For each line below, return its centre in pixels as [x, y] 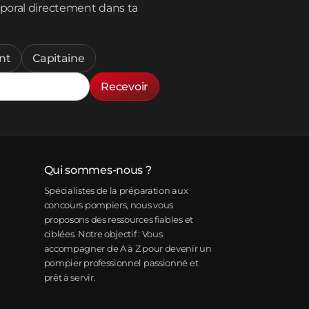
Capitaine [59, 59]
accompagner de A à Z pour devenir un [128, 248]
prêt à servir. [70, 277]
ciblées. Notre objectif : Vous [103, 234]
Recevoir [124, 87]
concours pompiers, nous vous [109, 205]
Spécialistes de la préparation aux [116, 190]
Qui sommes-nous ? [98, 170]
